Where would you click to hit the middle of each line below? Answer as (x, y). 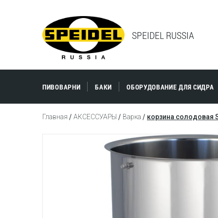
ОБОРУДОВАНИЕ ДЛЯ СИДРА (170, 87)
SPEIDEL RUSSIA (163, 35)
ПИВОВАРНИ (62, 87)
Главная (55, 117)
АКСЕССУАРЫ (95, 117)
